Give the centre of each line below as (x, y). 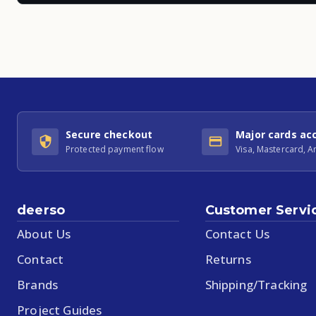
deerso (41, 210)
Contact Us (237, 234)
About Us (44, 234)
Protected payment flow (115, 149)
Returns (228, 259)
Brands (38, 285)
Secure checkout (109, 134)
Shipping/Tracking (256, 285)
